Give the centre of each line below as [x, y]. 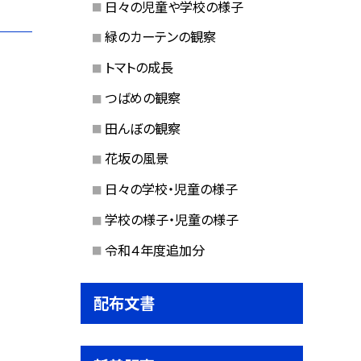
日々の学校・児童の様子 [171, 189]
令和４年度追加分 [154, 249]
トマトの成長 [139, 67]
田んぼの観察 [142, 128]
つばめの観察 [142, 97]
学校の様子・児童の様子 [171, 219]
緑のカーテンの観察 [160, 37]
